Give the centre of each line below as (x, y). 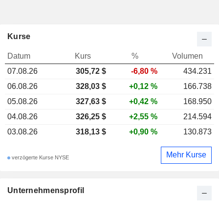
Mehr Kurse (186, 155)
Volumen (187, 56)
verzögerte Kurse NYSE (40, 158)
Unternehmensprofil (46, 190)
